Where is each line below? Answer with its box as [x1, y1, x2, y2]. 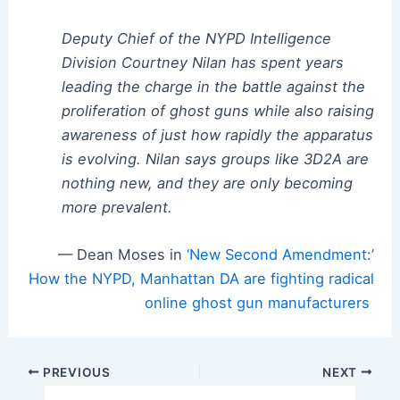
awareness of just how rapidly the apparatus [61, 126, 373, 145]
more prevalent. [61, 198, 172, 217]
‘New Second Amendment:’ [187, 246, 375, 264]
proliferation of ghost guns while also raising [61, 102, 374, 121]
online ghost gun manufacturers [145, 294, 375, 312]
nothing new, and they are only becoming [61, 174, 353, 193]
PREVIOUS [39, 364, 111, 379]
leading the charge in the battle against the [61, 78, 365, 96]
